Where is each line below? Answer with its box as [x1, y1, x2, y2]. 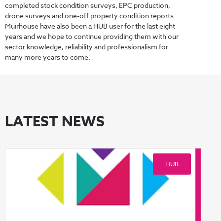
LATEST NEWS [5, 111, 105, 130]
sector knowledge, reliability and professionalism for [5, 42, 168, 52]
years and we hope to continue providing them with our [5, 32, 179, 41]
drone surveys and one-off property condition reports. [5, 11, 176, 21]
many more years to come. [5, 52, 90, 62]
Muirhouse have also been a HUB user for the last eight [5, 21, 175, 31]
